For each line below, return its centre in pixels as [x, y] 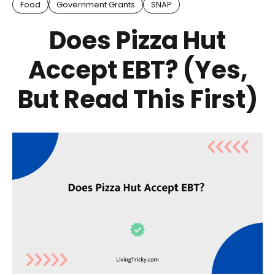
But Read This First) [137, 100]
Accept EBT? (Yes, [137, 70]
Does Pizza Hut [137, 41]
